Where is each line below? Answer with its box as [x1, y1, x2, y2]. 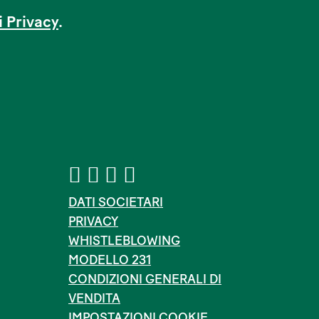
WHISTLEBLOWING [68, 233, 180, 249]
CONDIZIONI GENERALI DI [68, 271, 221, 287]
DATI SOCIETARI [68, 194, 163, 210]
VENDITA [68, 291, 120, 306]
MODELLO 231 [68, 252, 151, 268]
